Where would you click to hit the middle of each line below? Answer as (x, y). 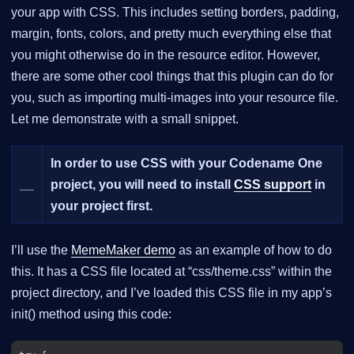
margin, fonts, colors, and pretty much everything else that (171, 34)
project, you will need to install (142, 185)
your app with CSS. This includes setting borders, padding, (175, 13)
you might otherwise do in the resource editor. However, (166, 55)
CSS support (273, 185)
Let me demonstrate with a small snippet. (125, 119)
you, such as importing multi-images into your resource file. (175, 98)
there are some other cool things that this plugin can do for (172, 77)
